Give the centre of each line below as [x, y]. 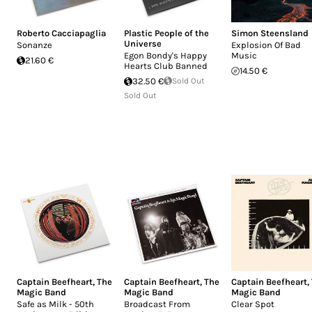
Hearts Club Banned [166, 66]
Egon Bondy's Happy [165, 55]
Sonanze [34, 45]
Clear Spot [253, 304]
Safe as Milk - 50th [55, 304]
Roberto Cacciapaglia [61, 33]
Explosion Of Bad [266, 45]
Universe [143, 44]
